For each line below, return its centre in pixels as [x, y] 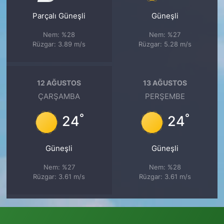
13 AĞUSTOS [165, 82]
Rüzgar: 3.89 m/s [59, 44]
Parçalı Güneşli [59, 16]
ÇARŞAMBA [59, 96]
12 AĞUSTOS [59, 82]
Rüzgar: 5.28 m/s [165, 44]
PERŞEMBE [165, 96]
